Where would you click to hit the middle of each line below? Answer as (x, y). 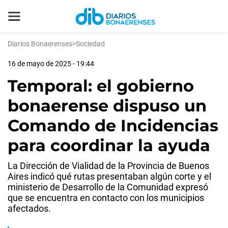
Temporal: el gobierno (101, 86)
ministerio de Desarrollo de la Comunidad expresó (108, 187)
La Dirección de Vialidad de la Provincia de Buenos (108, 166)
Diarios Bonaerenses (40, 44)
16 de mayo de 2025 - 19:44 (51, 64)
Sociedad (90, 44)
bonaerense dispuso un (107, 106)
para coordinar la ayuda (109, 145)
